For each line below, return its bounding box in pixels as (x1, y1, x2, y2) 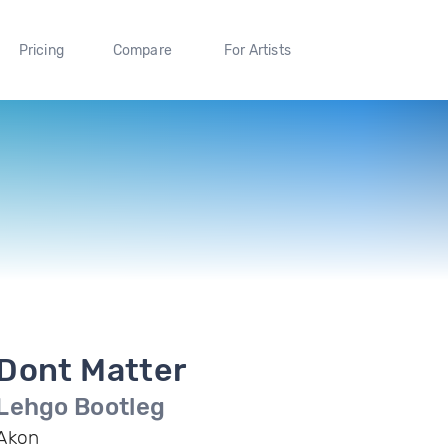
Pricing (18, 41, 64, 59)
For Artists (223, 41, 291, 59)
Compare (112, 41, 173, 59)
